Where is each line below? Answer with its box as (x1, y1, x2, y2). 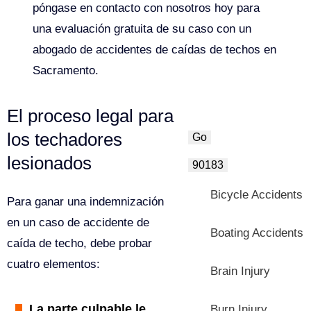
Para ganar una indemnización (7, 194, 164, 208)
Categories (188, 171, 243, 184)
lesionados (7, 152, 92, 174)
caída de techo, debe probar (7, 236, 152, 250)
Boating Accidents (210, 226, 304, 239)
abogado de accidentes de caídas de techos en (33, 42, 277, 56)
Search (188, 103, 224, 116)
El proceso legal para (7, 105, 174, 126)
